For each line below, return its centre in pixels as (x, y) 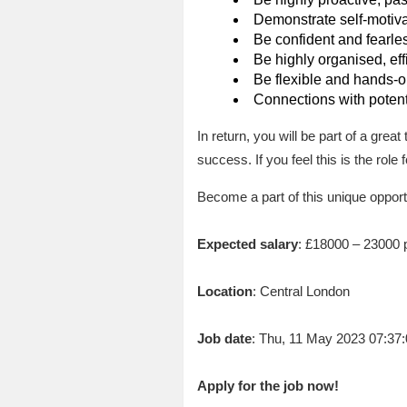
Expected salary (247, 243)
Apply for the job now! (268, 385)
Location (224, 291)
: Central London (301, 291)
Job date (224, 338)
